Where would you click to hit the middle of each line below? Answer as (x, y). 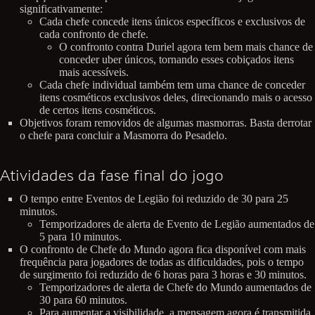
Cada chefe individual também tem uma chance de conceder (172, 84)
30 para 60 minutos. (83, 300)
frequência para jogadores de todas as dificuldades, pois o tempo (162, 262)
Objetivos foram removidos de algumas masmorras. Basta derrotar (166, 122)
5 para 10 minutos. (81, 237)
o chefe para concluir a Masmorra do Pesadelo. (123, 135)
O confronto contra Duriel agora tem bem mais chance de (186, 46)
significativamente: (61, 8)
